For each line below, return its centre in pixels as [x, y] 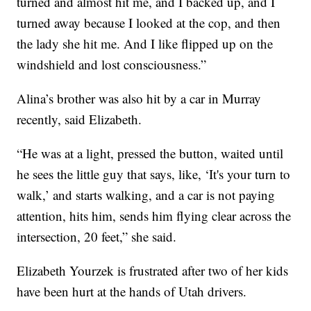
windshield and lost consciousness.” [112, 65]
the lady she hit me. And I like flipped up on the [145, 44]
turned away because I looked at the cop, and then [149, 23]
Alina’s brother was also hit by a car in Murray [139, 99]
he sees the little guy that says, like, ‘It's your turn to [154, 174]
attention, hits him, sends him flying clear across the [154, 216]
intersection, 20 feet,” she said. [97, 237]
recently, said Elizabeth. [79, 119]
